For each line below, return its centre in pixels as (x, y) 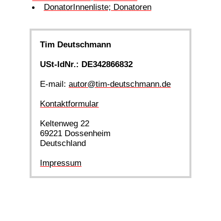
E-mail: (55, 84)
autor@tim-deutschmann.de (120, 84)
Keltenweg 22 (65, 123)
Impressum (61, 163)
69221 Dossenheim (75, 133)
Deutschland (63, 143)
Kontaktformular (70, 103)
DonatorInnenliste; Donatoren (97, 7)
